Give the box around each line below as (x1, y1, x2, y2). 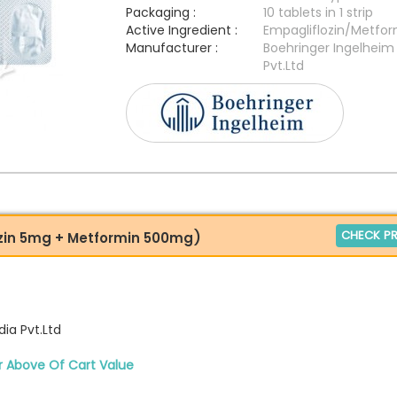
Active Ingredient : (125, 21, 237, 39)
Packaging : (125, 4, 196, 21)
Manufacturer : (125, 39, 218, 57)
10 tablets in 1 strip (262, 4, 373, 21)
